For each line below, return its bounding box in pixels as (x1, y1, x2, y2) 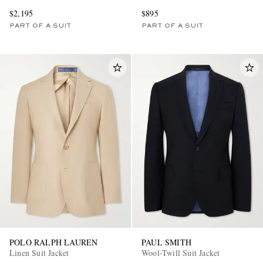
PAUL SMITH (141, 237, 191, 248)
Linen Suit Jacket (9, 247, 69, 259)
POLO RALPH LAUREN (9, 237, 98, 248)
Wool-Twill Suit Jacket (141, 247, 221, 259)
